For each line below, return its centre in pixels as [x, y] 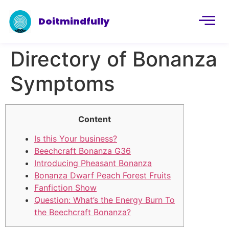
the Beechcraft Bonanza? [83, 212]
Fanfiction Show [65, 188]
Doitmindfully [74, 21]
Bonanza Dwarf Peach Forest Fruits [102, 176]
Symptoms [62, 84]
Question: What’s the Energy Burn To [105, 200]
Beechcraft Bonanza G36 [83, 151]
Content [95, 119]
